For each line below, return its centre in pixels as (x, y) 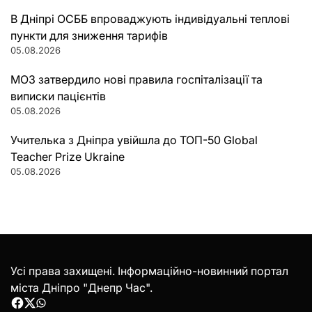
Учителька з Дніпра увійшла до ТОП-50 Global (134, 140)
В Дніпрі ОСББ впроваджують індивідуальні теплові (150, 18)
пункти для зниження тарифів (89, 35)
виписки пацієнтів (58, 96)
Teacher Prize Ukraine (68, 156)
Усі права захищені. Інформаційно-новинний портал (149, 271)
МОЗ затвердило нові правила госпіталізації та (136, 79)
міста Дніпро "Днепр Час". (81, 287)
